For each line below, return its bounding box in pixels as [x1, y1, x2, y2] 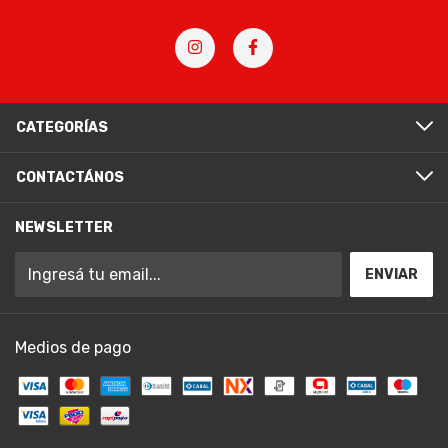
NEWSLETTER [15, 218, 113, 236]
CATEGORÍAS [16, 118, 108, 136]
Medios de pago [15, 337, 131, 357]
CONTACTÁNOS [16, 168, 124, 186]
